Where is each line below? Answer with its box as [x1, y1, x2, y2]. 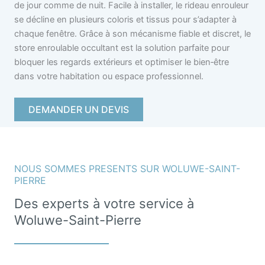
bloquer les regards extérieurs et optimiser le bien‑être [14, 57, 229, 68]
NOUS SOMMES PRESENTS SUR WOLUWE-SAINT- [14, 162, 240, 174]
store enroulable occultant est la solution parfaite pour [14, 43, 230, 54]
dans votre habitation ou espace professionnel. [14, 71, 203, 82]
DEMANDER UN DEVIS [28, 103, 129, 115]
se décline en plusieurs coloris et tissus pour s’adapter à [14, 14, 237, 25]
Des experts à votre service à [14, 195, 194, 211]
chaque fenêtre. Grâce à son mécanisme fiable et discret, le [14, 28, 251, 40]
